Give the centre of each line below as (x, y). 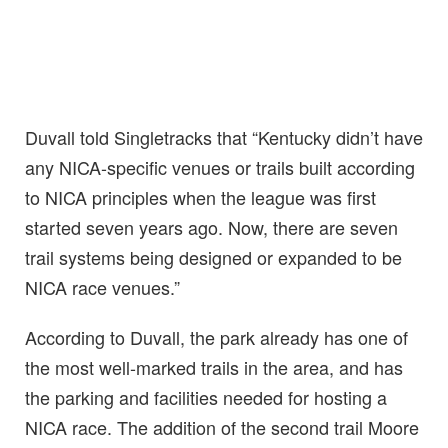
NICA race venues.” (102, 287)
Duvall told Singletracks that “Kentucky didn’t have (224, 137)
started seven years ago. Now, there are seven (211, 227)
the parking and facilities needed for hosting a (206, 397)
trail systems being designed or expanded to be (213, 257)
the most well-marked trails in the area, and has (214, 367)
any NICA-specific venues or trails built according (220, 167)
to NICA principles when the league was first (200, 197)
